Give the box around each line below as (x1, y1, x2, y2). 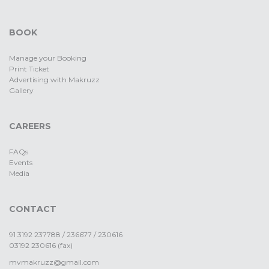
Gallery (9, 86, 34, 95)
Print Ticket (9, 64, 49, 74)
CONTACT (9, 204, 56, 215)
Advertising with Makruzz (9, 75, 100, 85)
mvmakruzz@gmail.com (9, 258, 99, 267)
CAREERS (9, 121, 51, 132)
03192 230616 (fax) (9, 241, 73, 250)
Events (9, 158, 32, 168)
